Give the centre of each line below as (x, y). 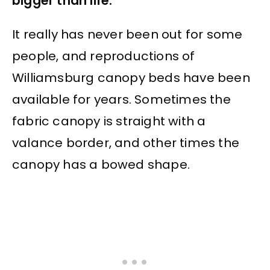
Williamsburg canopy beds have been (131, 77)
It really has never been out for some (127, 34)
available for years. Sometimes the (121, 99)
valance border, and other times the (126, 143)
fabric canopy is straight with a (109, 121)
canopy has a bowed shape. (101, 164)
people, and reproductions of (104, 56)
